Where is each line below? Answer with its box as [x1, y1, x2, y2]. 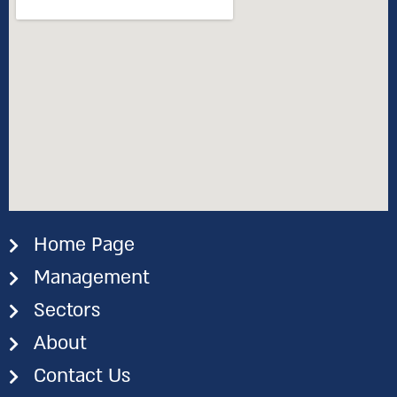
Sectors [33, 297, 100, 324]
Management [33, 264, 150, 292]
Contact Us [33, 362, 130, 390]
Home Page [33, 231, 135, 259]
